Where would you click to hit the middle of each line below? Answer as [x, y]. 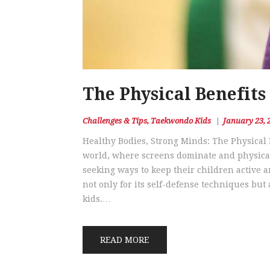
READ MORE [125, 240]
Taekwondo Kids [181, 121]
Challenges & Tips [115, 121]
